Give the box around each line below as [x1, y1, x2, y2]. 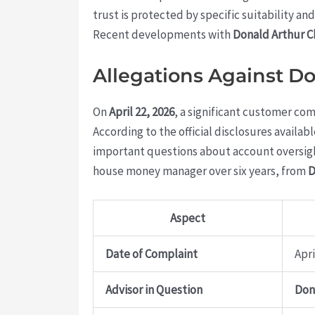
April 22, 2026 [109, 104, 174, 120]
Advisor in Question [105, 282, 202, 298]
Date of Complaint [105, 246, 198, 262]
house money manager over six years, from [93, 163, 308, 179]
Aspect [170, 210, 205, 226]
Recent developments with [93, 26, 233, 42]
